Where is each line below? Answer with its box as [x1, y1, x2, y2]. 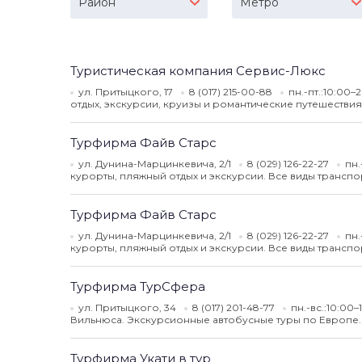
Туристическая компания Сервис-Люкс [70, 63, 326, 78]
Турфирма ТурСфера [70, 279, 205, 294]
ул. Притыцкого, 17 [78, 86, 173, 98]
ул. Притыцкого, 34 [78, 301, 176, 314]
